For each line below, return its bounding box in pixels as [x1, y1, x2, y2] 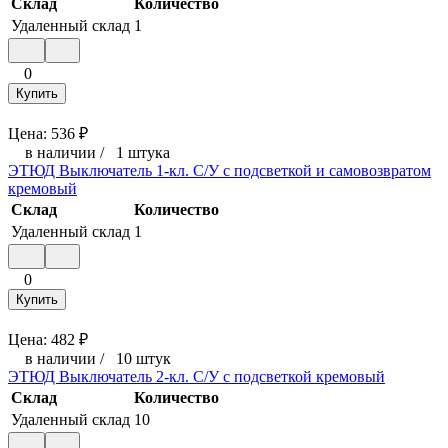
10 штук [116, 349, 171, 367]
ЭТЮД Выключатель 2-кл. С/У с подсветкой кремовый [8, 367, 385, 385]
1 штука [116, 143, 170, 161]
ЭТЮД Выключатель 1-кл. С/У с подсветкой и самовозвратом [8, 161, 431, 179]
